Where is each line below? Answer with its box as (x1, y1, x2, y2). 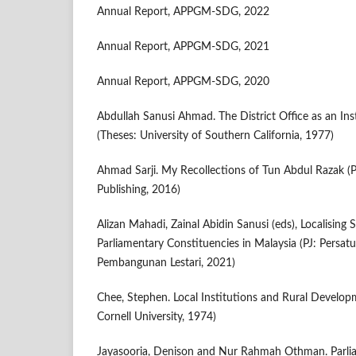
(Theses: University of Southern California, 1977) (97, 130, 334, 141)
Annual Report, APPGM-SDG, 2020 (97, 75, 269, 87)
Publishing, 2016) (97, 184, 180, 195)
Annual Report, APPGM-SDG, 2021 (97, 41, 269, 52)
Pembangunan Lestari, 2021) (97, 257, 235, 269)
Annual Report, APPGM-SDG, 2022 (97, 6, 269, 17)
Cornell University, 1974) (97, 311, 216, 323)
